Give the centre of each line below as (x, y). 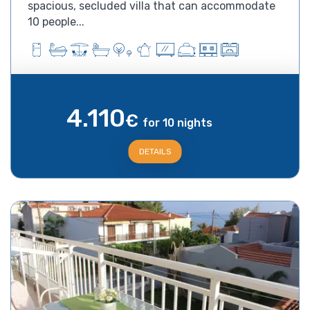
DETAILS (155, 151)
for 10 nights (178, 122)
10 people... (56, 21)
